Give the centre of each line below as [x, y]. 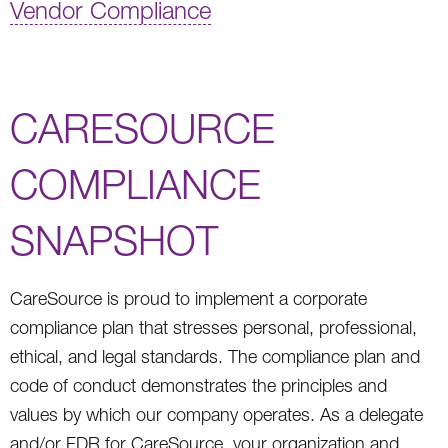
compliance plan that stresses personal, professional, [213, 327]
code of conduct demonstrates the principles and [198, 385]
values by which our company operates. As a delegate [216, 414]
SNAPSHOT [114, 239]
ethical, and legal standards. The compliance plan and [215, 356]
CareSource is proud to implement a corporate [188, 298]
